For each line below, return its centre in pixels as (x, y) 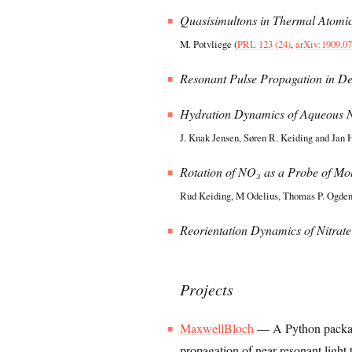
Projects (207, 289)
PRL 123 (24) (264, 44)
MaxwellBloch (217, 328)
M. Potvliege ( (209, 44)
